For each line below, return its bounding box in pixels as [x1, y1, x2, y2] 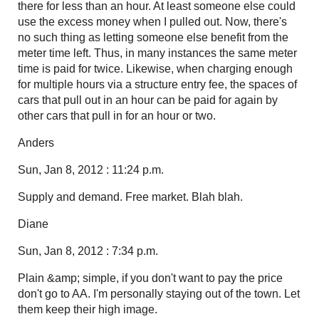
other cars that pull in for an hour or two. [18, 109, 216, 122]
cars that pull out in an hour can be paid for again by [18, 93, 278, 106]
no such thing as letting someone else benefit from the [18, 31, 288, 43]
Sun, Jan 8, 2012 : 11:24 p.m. [18, 163, 164, 176]
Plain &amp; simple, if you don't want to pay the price [18, 271, 283, 284]
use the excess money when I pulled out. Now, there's [18, 15, 287, 28]
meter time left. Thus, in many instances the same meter [18, 46, 297, 59]
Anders [18, 136, 54, 149]
